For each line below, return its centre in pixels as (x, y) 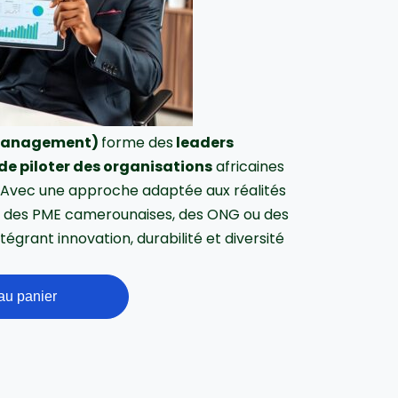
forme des (138, 143)
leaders (204, 143)
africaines (249, 167)
